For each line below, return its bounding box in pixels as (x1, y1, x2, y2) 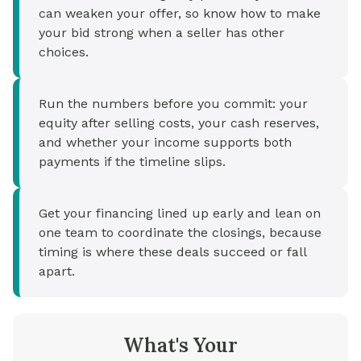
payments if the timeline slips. (39, 154, 226, 170)
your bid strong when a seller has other (39, 25, 284, 41)
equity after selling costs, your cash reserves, (39, 115, 319, 131)
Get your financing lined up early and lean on (39, 205, 321, 222)
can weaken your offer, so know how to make (39, 6, 321, 22)
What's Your (123, 333, 238, 359)
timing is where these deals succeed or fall (39, 244, 306, 260)
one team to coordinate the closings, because (39, 225, 322, 241)
